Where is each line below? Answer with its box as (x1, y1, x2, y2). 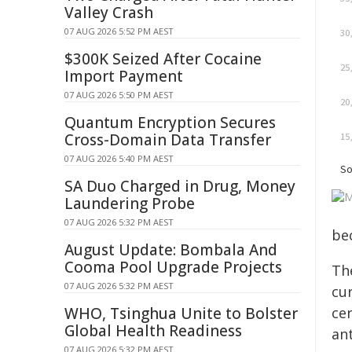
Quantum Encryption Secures (64, 112, 276, 133)
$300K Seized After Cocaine (64, 49, 262, 69)
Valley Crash (64, 2, 153, 23)
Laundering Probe (64, 193, 195, 214)
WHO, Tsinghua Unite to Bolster (64, 303, 298, 324)
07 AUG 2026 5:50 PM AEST (64, 89, 174, 101)
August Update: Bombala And (64, 240, 277, 260)
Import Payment (64, 66, 183, 86)
